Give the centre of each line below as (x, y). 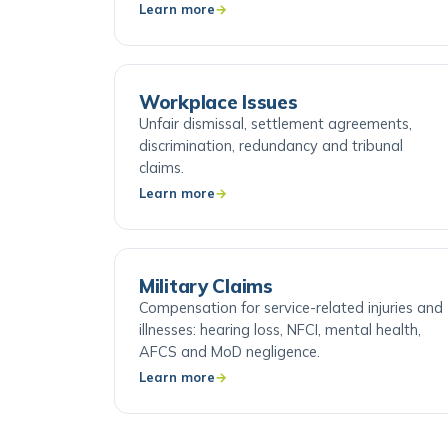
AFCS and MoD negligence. (229, 379)
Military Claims (206, 314)
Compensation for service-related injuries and (291, 335)
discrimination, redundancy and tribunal (271, 173)
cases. (159, 11)
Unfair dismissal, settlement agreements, (275, 151)
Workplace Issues (218, 130)
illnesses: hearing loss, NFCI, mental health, (280, 357)
